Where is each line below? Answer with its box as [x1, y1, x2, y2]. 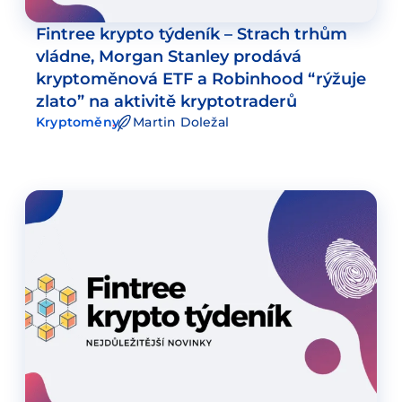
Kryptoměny [36, 114, 119, 130]
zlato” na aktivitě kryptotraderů [36, 91, 297, 111]
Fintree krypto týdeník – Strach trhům [36, 23, 347, 44]
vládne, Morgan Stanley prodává [36, 46, 301, 66]
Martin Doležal [133, 114, 229, 130]
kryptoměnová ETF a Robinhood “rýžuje [36, 68, 366, 89]
